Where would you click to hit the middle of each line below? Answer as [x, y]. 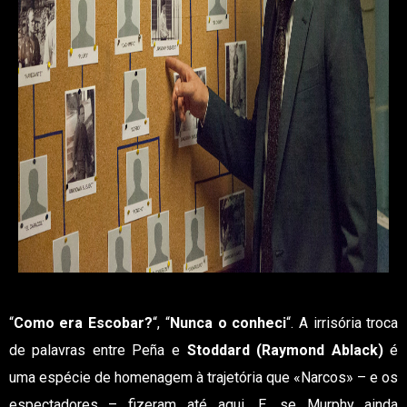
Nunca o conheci [228, 323]
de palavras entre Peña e [98, 350]
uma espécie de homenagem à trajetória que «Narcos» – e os [203, 377]
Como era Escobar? [83, 323]
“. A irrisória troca [342, 323]
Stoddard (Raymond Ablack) [285, 350]
